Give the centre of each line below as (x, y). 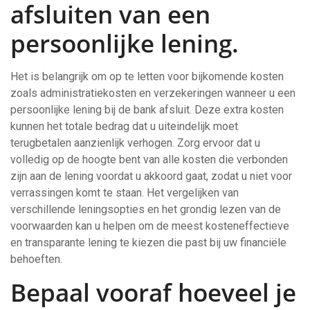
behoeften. (36, 259)
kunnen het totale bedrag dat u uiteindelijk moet (124, 127)
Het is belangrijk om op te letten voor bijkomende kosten (147, 77)
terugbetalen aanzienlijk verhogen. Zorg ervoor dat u (135, 143)
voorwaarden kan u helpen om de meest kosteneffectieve (150, 226)
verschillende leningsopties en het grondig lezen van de (146, 210)
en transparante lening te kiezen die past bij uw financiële (148, 243)
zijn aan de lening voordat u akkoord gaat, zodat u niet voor (151, 176)
